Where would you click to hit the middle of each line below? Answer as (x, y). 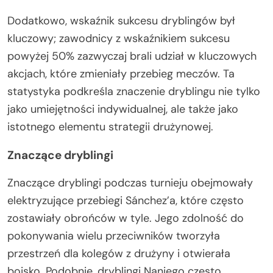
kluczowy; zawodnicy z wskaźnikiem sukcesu (119, 38)
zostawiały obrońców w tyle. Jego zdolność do (126, 218)
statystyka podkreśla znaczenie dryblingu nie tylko (134, 91)
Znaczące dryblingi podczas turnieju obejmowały (130, 183)
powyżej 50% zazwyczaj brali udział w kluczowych (132, 56)
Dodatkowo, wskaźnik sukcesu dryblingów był (121, 21)
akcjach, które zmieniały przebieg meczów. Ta (121, 74)
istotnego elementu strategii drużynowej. (110, 127)
